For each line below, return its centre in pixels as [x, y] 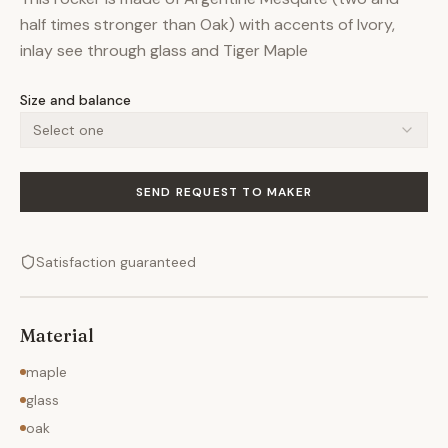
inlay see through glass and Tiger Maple [164, 50]
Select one [68, 130]
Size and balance [75, 100]
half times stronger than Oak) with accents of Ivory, [207, 24]
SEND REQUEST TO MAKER [224, 192]
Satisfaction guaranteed [116, 262]
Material [57, 335]
